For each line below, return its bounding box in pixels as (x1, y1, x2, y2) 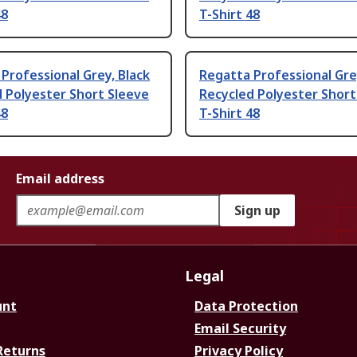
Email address (16, 170, 104, 188)
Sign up (234, 202, 280, 220)
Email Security (194, 320, 286, 338)
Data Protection (194, 297, 298, 316)
